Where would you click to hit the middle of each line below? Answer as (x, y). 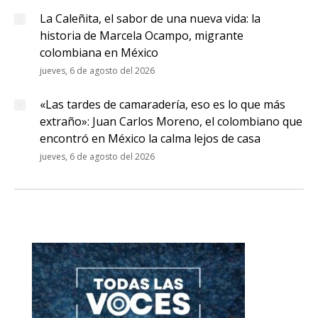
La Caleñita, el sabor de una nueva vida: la (150, 18)
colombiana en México (99, 53)
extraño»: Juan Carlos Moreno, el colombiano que (171, 121)
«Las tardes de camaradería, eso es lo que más (163, 104)
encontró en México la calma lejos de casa (150, 138)
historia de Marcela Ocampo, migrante (142, 35)
